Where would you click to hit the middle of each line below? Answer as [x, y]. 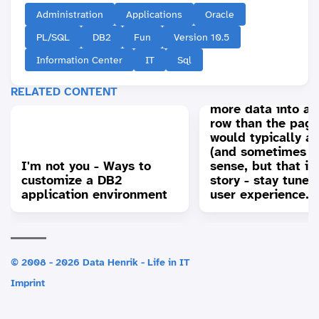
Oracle [220, 15]
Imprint [28, 283]
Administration [70, 15]
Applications [154, 15]
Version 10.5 [202, 37]
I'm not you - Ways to [86, 166]
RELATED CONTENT [64, 92]
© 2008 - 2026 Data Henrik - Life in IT [100, 262]
